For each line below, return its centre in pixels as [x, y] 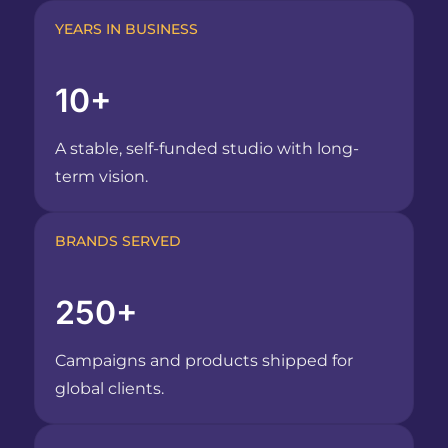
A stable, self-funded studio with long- [206, 149]
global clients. [109, 389]
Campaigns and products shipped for [203, 361]
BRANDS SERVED [117, 241]
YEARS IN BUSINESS [126, 29]
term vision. [101, 177]
